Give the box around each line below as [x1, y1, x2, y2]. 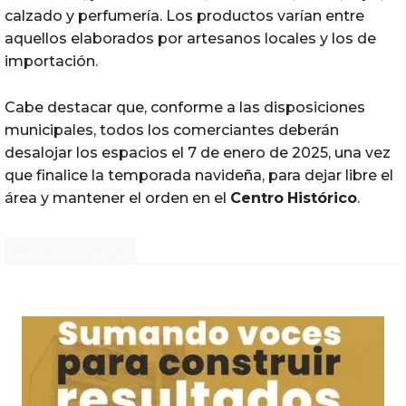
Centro [230, 188, 284, 207]
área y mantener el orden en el [5, 188, 230, 207]
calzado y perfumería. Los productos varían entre [5, 6, 364, 24]
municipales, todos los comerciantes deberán [5, 121, 339, 139]
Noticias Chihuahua [15, 244, 125, 259]
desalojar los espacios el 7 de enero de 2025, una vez [5, 143, 391, 161]
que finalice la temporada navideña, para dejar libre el [5, 166, 393, 184]
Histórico [287, 188, 357, 207]
